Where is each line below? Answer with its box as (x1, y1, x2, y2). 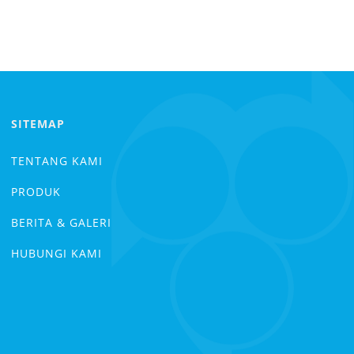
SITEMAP (11, 115, 65, 131)
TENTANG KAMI (11, 153, 103, 168)
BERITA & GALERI (11, 214, 111, 230)
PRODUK (11, 183, 61, 199)
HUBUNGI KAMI (11, 245, 102, 261)
